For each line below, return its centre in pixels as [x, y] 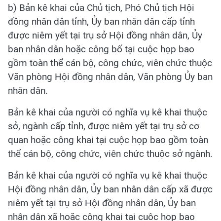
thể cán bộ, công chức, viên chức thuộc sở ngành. [110, 154]
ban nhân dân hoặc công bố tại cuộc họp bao [101, 49]
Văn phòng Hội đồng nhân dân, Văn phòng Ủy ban [110, 77]
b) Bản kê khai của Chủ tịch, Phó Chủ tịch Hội [101, 8]
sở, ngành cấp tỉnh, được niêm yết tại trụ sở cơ [104, 126]
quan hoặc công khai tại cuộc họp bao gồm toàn [108, 140]
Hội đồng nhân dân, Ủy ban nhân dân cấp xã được [110, 189]
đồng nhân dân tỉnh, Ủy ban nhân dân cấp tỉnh [101, 21]
